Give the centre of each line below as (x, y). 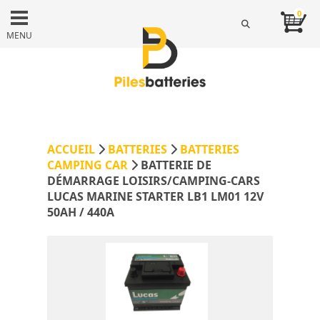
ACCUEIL (71, 150)
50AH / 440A (81, 212)
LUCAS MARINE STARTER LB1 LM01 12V (155, 197)
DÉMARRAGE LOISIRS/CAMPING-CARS (154, 181)
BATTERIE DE (176, 165)
